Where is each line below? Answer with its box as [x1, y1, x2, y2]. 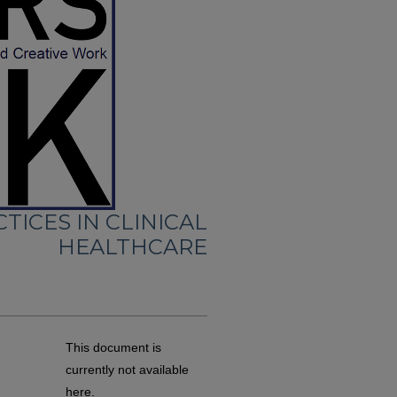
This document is [66, 340, 161, 354]
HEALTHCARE [58, 234, 207, 260]
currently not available [66, 362, 189, 377]
